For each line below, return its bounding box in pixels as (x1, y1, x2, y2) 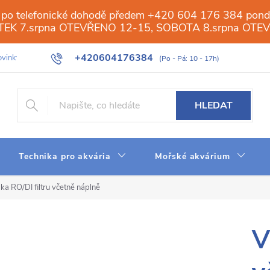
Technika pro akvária (19, 151, 111, 162)
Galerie (41, 52, 66, 63)
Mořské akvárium (155, 151, 230, 162)
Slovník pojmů (172, 52, 221, 63)
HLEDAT (194, 99, 233, 112)
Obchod (86, 52, 114, 63)
